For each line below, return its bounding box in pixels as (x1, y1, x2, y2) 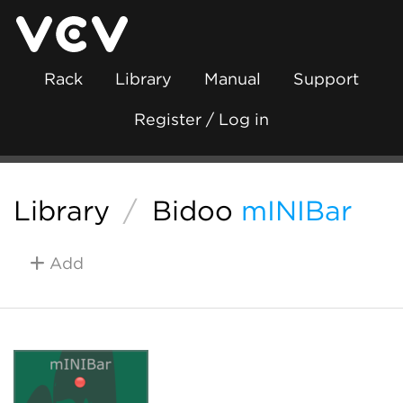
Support (293, 69, 359, 88)
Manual (204, 69, 261, 88)
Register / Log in (134, 110, 269, 129)
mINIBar (240, 194, 352, 227)
